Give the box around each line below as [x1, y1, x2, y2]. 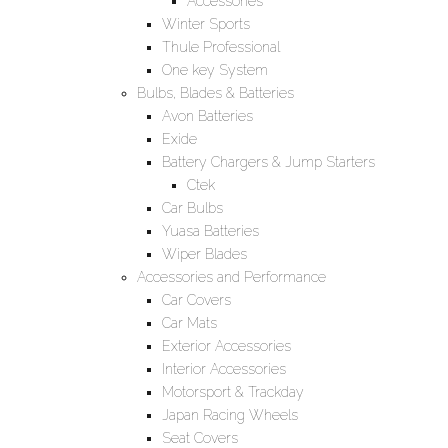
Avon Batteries [162, 107, 253, 124]
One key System [162, 61, 268, 78]
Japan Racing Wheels [162, 406, 298, 423]
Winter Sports [162, 15, 250, 32]
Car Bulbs [162, 199, 223, 216]
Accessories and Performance [137, 268, 326, 285]
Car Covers [162, 291, 231, 308]
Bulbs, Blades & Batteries [137, 84, 294, 101]
